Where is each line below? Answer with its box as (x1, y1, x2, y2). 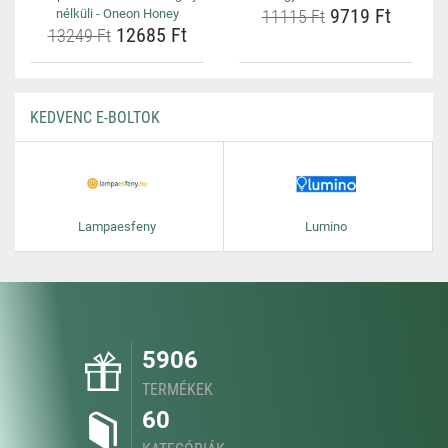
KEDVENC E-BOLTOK (30, 108, 160, 127)
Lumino (304, 219, 347, 234)
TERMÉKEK (142, 380, 213, 399)
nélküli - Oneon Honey (55, 6, 179, 21)
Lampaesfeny (77, 219, 156, 234)
